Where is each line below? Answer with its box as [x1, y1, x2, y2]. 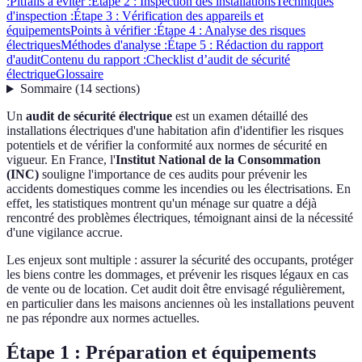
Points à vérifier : [70, 23, 157, 38]
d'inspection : [6, 9, 74, 23]
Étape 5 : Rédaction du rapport [167, 38, 323, 53]
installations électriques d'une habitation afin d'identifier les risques [6, 124, 343, 138]
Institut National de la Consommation [116, 153, 321, 167]
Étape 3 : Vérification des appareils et [74, 9, 263, 23]
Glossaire [56, 67, 103, 82]
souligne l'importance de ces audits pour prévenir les [39, 167, 307, 182]
